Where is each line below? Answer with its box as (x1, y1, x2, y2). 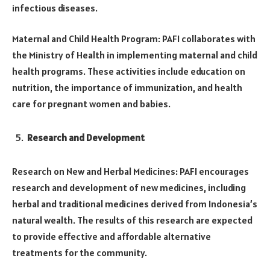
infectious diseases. (12, 1, 98, 14)
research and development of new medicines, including (12, 181, 246, 193)
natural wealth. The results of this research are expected (12, 213, 253, 226)
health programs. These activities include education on (12, 65, 245, 78)
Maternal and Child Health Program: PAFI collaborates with (12, 33, 256, 45)
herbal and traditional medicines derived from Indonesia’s (12, 197, 257, 210)
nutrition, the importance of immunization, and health (12, 81, 242, 94)
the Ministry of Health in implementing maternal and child (12, 49, 257, 61)
